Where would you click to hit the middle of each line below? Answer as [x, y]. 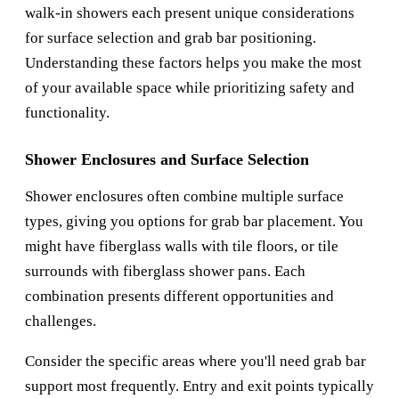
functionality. [67, 113]
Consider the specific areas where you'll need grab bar [195, 362]
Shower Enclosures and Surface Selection [167, 160]
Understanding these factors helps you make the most [193, 63]
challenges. [61, 322]
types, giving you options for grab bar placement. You [194, 222]
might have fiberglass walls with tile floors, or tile [182, 247]
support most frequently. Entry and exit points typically [199, 387]
